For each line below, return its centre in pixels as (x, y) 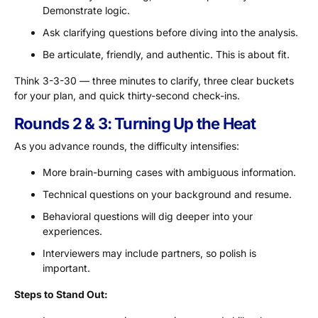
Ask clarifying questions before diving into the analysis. (170, 33)
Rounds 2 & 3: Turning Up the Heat (135, 124)
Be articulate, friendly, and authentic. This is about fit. (166, 55)
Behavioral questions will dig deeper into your (148, 216)
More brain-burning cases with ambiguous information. (169, 172)
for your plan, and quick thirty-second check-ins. (128, 96)
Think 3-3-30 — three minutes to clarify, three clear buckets (154, 81)
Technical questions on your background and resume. (167, 194)
